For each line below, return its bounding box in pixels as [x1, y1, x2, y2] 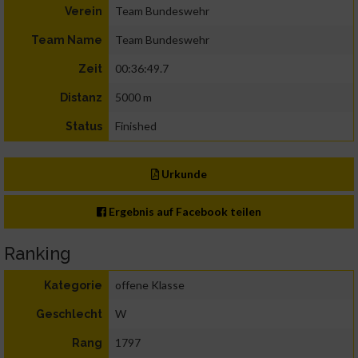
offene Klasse [115, 278, 185, 292]
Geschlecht [36, 308, 102, 321]
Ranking [4, 243, 71, 265]
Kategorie [44, 279, 102, 292]
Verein [65, 5, 102, 18]
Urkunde [159, 167, 208, 181]
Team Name [31, 34, 102, 47]
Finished [115, 119, 157, 133]
